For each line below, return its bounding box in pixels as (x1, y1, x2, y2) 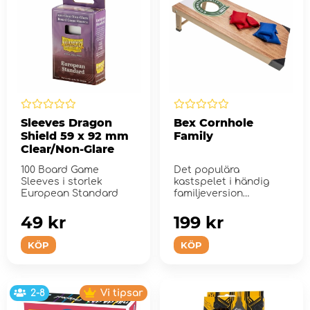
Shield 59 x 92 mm (21, 129, 129, 143)
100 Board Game (21, 164, 99, 175)
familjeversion (173, 188, 243, 199)
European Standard (21, 188, 118, 199)
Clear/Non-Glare (21, 142, 114, 156)
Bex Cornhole (173, 116, 253, 129)
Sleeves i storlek (21, 176, 102, 187)
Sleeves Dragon (21, 116, 112, 129)
